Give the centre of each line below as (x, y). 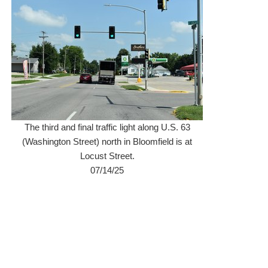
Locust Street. (107, 156)
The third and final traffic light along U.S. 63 (107, 127)
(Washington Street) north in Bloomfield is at (107, 141)
